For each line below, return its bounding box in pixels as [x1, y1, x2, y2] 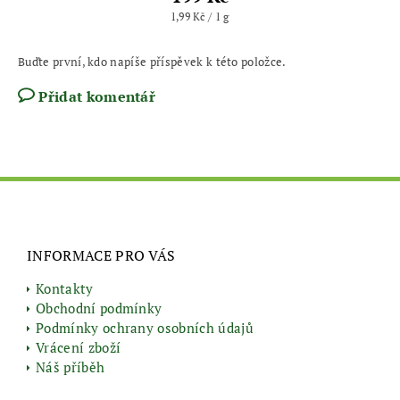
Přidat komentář [38, 86, 156, 106]
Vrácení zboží [36, 337, 121, 356]
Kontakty [36, 279, 94, 297]
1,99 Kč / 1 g [170, 9, 229, 23]
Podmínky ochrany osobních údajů [36, 318, 254, 337]
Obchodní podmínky [36, 298, 162, 317]
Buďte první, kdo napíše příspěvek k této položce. [18, 53, 287, 70]
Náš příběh [36, 357, 105, 376]
